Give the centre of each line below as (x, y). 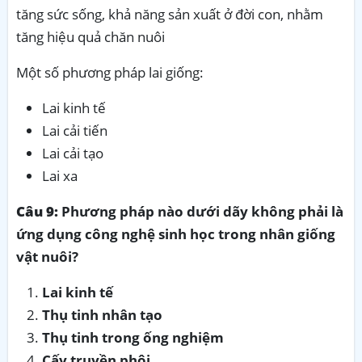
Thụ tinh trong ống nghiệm (133, 337)
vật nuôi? (47, 256)
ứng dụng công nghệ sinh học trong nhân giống (176, 234)
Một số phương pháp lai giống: (110, 72)
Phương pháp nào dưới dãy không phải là (201, 211)
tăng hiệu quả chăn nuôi (90, 36)
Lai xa (60, 175)
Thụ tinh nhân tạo (102, 314)
